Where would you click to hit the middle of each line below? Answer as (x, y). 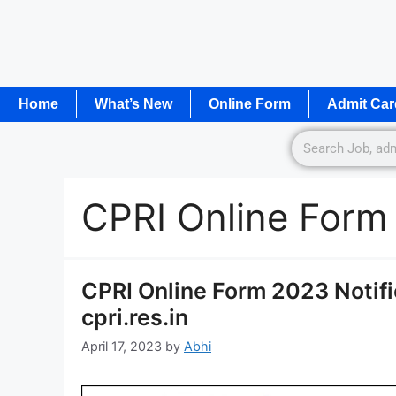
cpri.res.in (135, 317)
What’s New (133, 103)
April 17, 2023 (122, 346)
